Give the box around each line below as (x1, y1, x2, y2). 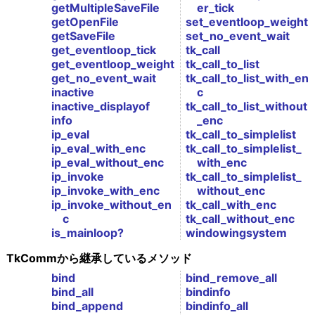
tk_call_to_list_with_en (186, 71, 309, 86)
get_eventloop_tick (51, 43, 156, 58)
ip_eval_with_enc (51, 141, 146, 156)
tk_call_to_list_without (186, 99, 307, 114)
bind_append (51, 299, 123, 314)
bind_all (51, 285, 94, 300)
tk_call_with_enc (186, 198, 276, 212)
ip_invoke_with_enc (51, 184, 160, 198)
